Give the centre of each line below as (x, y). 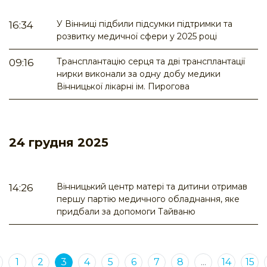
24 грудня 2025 (59, 143)
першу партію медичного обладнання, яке (148, 199)
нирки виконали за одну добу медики (139, 74)
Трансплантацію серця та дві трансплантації (151, 62)
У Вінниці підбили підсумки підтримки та (145, 24)
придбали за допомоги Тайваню (126, 212)
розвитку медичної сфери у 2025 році (137, 37)
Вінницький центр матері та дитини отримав (152, 187)
